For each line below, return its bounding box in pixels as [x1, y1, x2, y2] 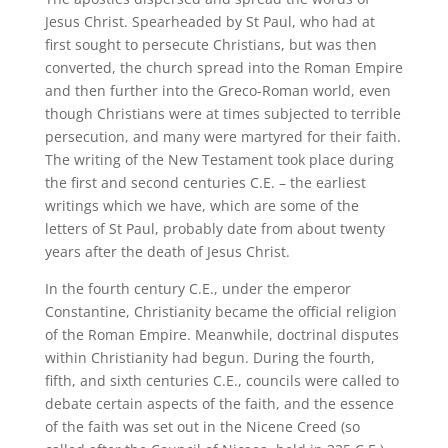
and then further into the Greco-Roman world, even [44, 80, 391, 100]
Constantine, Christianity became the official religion [44, 301, 397, 321]
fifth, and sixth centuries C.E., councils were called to [44, 370, 399, 390]
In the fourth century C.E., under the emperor [44, 278, 351, 298]
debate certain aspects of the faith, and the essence [44, 393, 394, 413]
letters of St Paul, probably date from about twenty [44, 218, 385, 238]
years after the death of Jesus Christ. [44, 241, 290, 261]
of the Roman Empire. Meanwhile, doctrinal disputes [44, 324, 399, 344]
